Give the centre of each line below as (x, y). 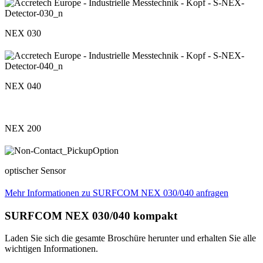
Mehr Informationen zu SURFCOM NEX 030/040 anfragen (117, 193)
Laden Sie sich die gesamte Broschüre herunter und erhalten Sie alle (130, 238)
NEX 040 (23, 86)
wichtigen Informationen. (51, 249)
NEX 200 (23, 128)
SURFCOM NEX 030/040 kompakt (91, 215)
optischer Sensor (35, 170)
